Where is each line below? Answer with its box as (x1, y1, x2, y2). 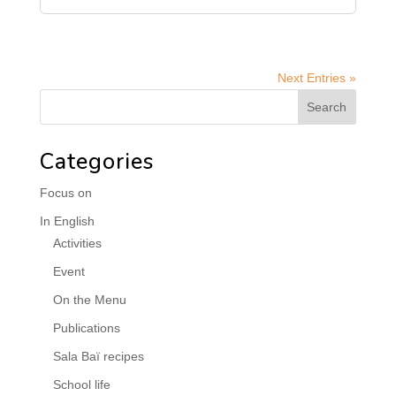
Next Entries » (278, 71, 357, 85)
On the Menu (52, 293, 126, 307)
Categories (39, 147, 154, 177)
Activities (52, 236, 102, 250)
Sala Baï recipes (52, 349, 144, 363)
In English (39, 214, 95, 228)
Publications (52, 321, 120, 335)
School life (52, 377, 110, 392)
